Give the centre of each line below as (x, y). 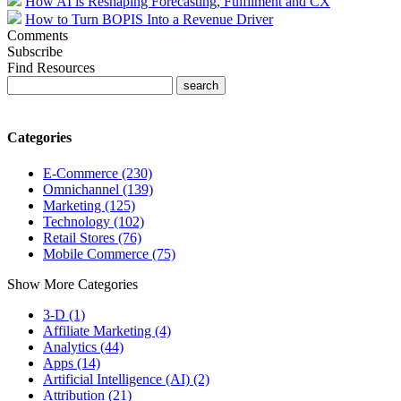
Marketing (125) (89, 205)
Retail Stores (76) (92, 237)
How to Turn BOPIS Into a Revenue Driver (149, 20)
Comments (38, 36)
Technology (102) (94, 221)
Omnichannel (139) (98, 189)
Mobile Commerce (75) (109, 253)
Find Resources (51, 68)
